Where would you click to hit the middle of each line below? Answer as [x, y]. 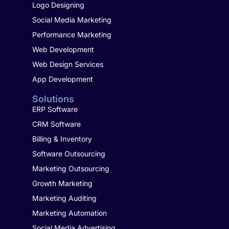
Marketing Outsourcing [71, 168]
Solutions [53, 99]
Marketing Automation [69, 213]
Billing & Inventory [62, 139]
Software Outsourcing [68, 153]
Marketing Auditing [64, 198]
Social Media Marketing [72, 19]
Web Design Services [67, 64]
